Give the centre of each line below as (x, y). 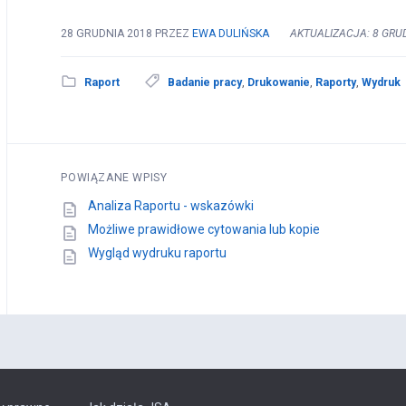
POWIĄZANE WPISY (114, 177)
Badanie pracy (205, 82)
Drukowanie (279, 82)
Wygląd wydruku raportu (158, 252)
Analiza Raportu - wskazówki (171, 205)
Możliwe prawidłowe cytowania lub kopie (204, 229)
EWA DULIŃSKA (231, 33)
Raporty (336, 82)
